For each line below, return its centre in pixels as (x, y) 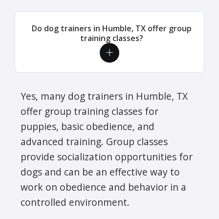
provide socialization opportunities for (107, 156)
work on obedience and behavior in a (103, 187)
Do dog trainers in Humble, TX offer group (111, 28)
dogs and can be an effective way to (100, 172)
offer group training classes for (89, 111)
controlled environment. (75, 202)
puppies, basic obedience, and (88, 126)
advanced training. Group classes (94, 141)
